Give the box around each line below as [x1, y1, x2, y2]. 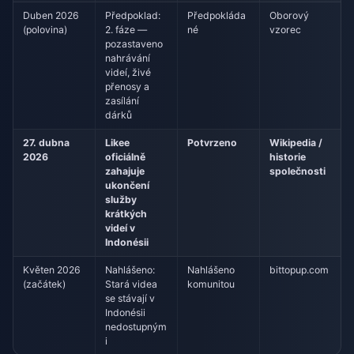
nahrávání [105, 51, 151, 64]
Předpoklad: [105, 9, 161, 21]
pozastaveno [105, 37, 164, 50]
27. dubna [23, 136, 70, 149]
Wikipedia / [269, 136, 323, 149]
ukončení [105, 179, 150, 191]
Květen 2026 [23, 263, 81, 276]
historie [269, 150, 307, 163]
